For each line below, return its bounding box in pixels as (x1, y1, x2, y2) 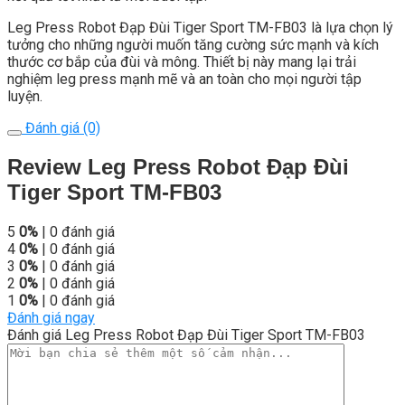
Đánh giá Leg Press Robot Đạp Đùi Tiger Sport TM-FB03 (7, 326, 365, 344)
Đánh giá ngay (7, 309, 95, 327)
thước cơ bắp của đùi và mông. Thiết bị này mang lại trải (7, 53, 356, 71)
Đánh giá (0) (22, 119, 100, 137)
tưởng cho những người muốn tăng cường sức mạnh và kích (7, 36, 379, 54)
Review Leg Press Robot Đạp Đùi (7, 155, 349, 180)
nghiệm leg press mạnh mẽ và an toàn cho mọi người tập (7, 71, 362, 89)
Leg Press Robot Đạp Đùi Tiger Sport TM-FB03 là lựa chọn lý (7, 19, 393, 37)
